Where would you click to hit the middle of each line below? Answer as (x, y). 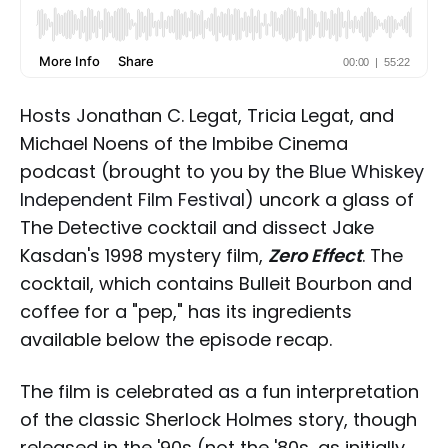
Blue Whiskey (366, 171)
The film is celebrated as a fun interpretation (219, 391)
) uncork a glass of (329, 199)
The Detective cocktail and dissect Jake (197, 227)
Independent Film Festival (132, 199)
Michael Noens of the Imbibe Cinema (184, 143)
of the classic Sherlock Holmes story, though (218, 419)
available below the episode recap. (176, 339)
